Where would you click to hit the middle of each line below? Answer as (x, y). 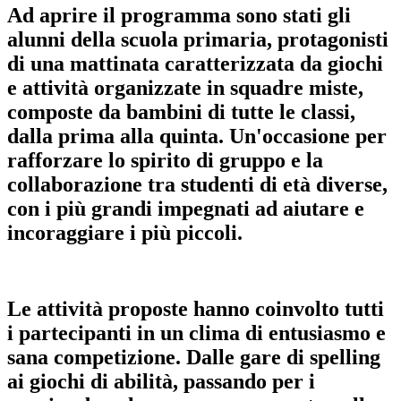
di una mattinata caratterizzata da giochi (195, 63)
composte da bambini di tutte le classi (179, 111)
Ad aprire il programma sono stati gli (179, 15)
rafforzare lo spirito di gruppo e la (165, 160)
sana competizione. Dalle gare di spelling (194, 357)
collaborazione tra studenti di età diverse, (197, 184)
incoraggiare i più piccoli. (125, 232)
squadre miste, (297, 87)
